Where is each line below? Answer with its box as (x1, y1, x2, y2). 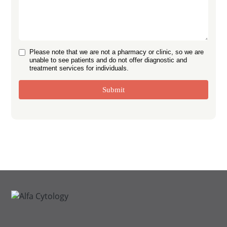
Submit (102, 86, 125, 94)
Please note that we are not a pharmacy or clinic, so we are (29, 48, 204, 56)
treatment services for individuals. (29, 64, 129, 72)
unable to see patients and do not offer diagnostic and (29, 56, 187, 64)
